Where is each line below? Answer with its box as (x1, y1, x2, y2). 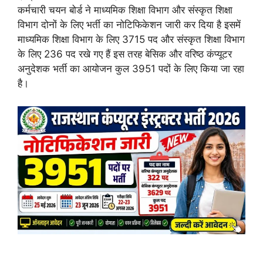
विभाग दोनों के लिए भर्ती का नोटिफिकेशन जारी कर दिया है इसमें (18, 19, 241, 31)
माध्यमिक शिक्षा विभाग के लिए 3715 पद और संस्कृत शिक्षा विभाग (18, 33, 245, 45)
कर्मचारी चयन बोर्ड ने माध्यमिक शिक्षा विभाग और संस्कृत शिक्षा (18, 4, 232, 16)
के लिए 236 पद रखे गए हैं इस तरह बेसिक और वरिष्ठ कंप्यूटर (18, 48, 232, 60)
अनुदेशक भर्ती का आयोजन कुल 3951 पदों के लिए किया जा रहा (18, 63, 244, 75)
